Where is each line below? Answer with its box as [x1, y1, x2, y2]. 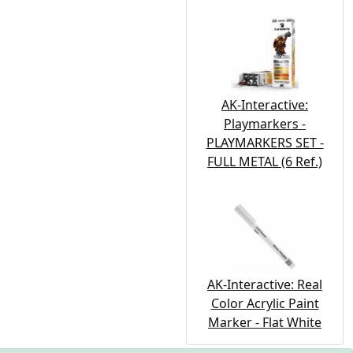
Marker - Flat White [208, 314, 321, 332]
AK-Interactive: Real [207, 276, 322, 294]
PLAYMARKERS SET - [206, 134, 324, 152]
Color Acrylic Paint [210, 295, 319, 313]
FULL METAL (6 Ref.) [207, 153, 322, 171]
